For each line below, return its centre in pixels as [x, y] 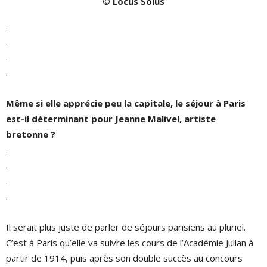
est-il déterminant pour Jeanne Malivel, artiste [111, 118]
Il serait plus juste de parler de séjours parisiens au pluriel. [126, 227]
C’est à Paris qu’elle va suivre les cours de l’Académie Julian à [130, 242]
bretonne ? [31, 134]
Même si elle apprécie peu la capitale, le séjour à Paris [126, 103]
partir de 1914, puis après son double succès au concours [124, 258]
